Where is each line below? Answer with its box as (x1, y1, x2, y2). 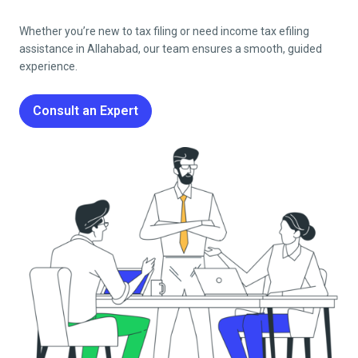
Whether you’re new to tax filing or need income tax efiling (19, 24, 309, 38)
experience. (19, 59, 78, 73)
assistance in (19, 42, 87, 55)
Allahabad (87, 42, 138, 55)
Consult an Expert (33, 102, 138, 118)
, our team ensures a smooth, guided (138, 42, 322, 55)
